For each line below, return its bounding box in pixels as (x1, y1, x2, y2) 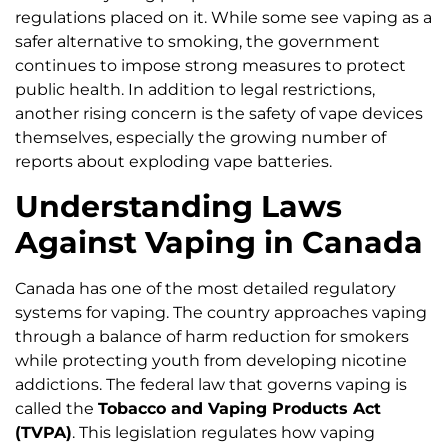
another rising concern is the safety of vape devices (15, 104, 423, 124)
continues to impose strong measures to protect (15, 56, 406, 76)
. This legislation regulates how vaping (72, 422, 375, 442)
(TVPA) (15, 422, 72, 442)
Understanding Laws (15, 187, 342, 225)
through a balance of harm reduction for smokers (15, 326, 409, 346)
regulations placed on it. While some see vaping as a (15, 8, 432, 28)
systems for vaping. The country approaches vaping (15, 302, 427, 322)
